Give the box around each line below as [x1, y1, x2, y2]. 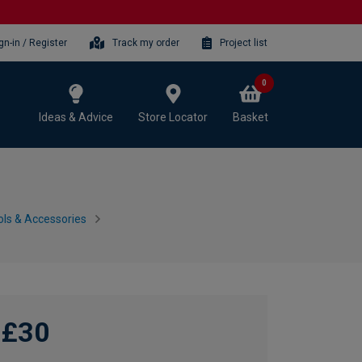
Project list [220, 36, 267, 48]
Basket [233, 110, 268, 124]
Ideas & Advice [39, 110, 113, 124]
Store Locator [138, 110, 208, 124]
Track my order [112, 36, 180, 48]
